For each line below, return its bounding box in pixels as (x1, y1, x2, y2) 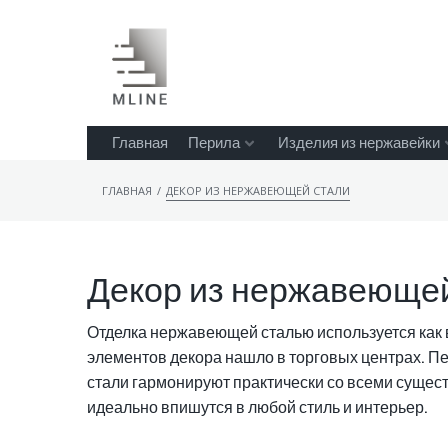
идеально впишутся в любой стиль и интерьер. (87, 399, 428, 417)
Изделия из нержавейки (278, 135, 440, 152)
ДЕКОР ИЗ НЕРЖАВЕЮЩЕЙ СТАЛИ (166, 183, 350, 199)
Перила (188, 135, 240, 152)
